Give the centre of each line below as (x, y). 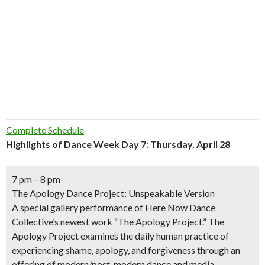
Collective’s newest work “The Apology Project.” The (118, 222)
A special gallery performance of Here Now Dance (114, 207)
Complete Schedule (45, 130)
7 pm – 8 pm (36, 179)
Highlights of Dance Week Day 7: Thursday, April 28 (118, 144)
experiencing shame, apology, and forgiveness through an (126, 250)
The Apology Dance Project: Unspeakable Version (113, 193)
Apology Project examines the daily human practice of (120, 236)
